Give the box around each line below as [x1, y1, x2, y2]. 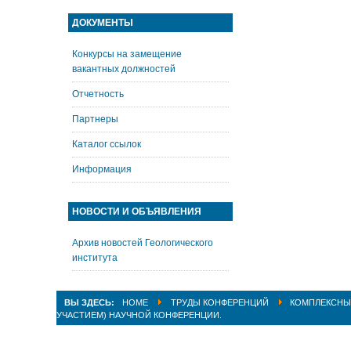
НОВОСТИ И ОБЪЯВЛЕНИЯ [72, 206, 201, 217]
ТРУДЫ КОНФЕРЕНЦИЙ [171, 298, 269, 307]
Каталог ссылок [72, 139, 141, 150]
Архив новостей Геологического [72, 237, 213, 248]
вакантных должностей [72, 63, 175, 74]
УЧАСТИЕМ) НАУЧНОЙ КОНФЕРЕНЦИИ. [56, 310, 222, 320]
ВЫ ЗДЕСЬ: [64, 298, 117, 307]
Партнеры [72, 114, 118, 125]
